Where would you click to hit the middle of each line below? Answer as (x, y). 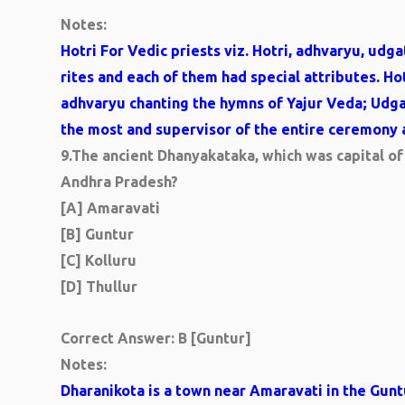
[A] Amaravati (110, 208)
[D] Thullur (99, 287)
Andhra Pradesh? (119, 182)
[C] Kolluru (99, 260)
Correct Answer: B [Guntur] (156, 338)
